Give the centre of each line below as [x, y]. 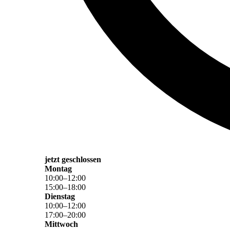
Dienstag [60, 197]
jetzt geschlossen [73, 160]
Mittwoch [61, 224]
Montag [58, 169]
